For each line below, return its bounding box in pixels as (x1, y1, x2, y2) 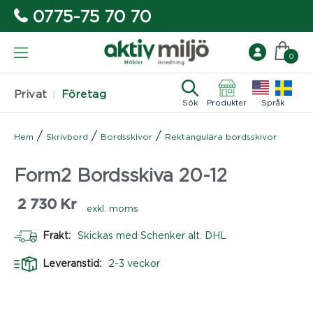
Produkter (207, 98, 247, 107)
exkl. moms (87, 203, 138, 213)
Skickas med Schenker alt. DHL (78, 229, 226, 240)
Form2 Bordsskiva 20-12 (14, 164, 227, 184)
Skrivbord (46, 131, 88, 141)
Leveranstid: (43, 257, 104, 268)
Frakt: (43, 229, 73, 240)
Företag (61, 88, 107, 100)
